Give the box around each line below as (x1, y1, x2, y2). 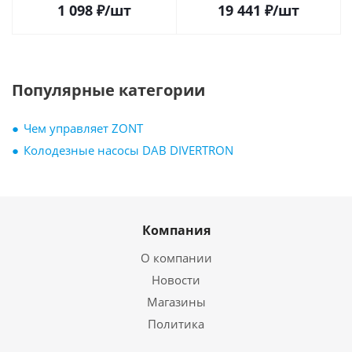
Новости (152, 272, 200, 288)
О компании (140, 250, 212, 266)
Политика (148, 316, 204, 332)
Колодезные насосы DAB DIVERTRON (24, 142, 233, 158)
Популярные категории (12, 79, 205, 101)
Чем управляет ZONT (24, 120, 143, 136)
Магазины (146, 294, 206, 310)
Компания (141, 222, 211, 239)
